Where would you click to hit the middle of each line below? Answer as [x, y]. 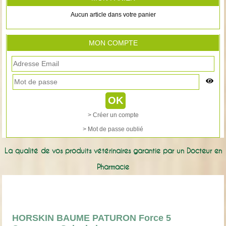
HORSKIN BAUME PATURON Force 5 [92, 218]
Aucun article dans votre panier [113, 15]
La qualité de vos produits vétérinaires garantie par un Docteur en [113, 151]
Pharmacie [113, 167]
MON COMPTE [113, 43]
